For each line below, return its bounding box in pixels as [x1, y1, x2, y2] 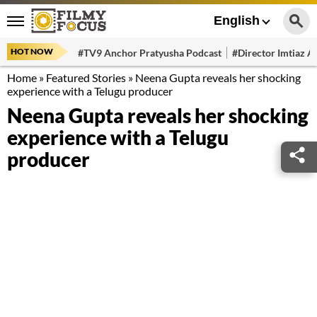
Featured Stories [46, 71, 126, 84]
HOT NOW [11, 46, 53, 57]
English [214, 13, 260, 28]
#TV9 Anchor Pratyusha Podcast [78, 46, 221, 59]
